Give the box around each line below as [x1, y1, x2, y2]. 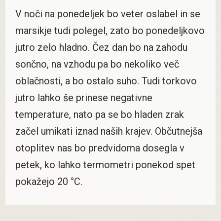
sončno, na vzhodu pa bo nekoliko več [15, 58, 179, 70]
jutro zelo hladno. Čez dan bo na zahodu [15, 41, 187, 53]
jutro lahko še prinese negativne [15, 91, 152, 104]
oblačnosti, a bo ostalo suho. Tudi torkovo [15, 74, 197, 87]
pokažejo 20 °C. [15, 175, 82, 187]
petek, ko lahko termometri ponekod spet [15, 158, 195, 171]
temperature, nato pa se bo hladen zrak [15, 108, 184, 120]
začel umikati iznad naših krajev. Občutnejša [15, 125, 202, 137]
